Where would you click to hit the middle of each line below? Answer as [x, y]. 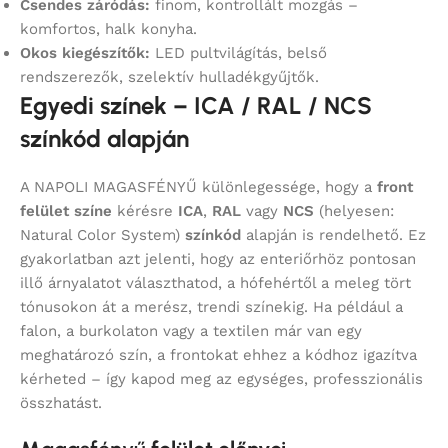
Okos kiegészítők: [85, 53]
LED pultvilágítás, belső [238, 53]
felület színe [66, 211]
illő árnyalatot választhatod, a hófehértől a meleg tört [215, 283]
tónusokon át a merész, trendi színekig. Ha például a [211, 307]
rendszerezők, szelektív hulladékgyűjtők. [169, 77]
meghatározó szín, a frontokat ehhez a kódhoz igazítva [218, 355]
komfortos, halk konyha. [108, 29]
